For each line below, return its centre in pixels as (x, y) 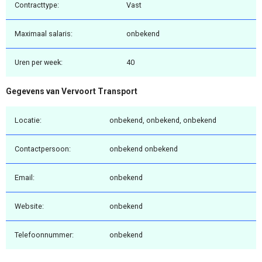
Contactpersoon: (43, 149)
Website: (29, 206)
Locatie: (28, 120)
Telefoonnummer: (44, 235)
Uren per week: (39, 63)
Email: (25, 177)
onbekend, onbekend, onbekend (163, 120)
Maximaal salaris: (44, 34)
